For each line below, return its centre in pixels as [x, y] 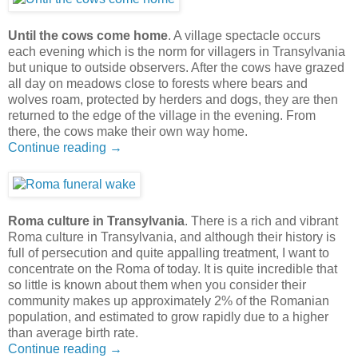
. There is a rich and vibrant [261, 221]
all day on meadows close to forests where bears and [158, 84]
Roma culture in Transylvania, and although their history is [172, 237]
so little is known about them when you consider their [157, 285]
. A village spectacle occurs [244, 36]
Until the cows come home [88, 36]
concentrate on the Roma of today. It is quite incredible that [173, 269]
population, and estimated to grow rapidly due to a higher [168, 317]
